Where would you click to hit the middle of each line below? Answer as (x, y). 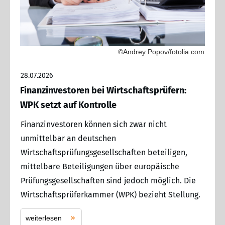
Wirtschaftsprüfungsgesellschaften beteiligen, (104, 152)
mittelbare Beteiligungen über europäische (100, 166)
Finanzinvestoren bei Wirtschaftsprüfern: (103, 90)
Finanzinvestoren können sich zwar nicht (94, 124)
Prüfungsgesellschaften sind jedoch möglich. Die (108, 180)
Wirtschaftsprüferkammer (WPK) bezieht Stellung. (110, 194)
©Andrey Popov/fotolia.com (161, 51)
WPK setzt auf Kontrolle (68, 105)
